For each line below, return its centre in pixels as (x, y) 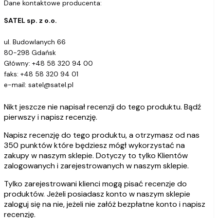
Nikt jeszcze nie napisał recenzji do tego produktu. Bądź (102, 107)
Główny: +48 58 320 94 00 (48, 64)
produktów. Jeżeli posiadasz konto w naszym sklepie (97, 194)
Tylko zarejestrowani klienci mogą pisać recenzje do (95, 184)
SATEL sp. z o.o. (30, 21)
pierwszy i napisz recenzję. (51, 117)
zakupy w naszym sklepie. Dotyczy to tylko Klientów (96, 156)
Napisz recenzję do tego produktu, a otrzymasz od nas (102, 135)
